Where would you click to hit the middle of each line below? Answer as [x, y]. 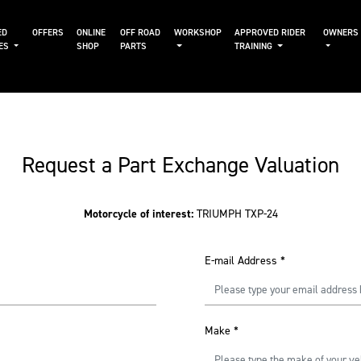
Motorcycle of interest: [140, 214]
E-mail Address [241, 261]
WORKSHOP [198, 33]
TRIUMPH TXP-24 [237, 214]
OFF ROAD [141, 33]
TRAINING [255, 46]
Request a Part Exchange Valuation [180, 165]
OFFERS [48, 33]
